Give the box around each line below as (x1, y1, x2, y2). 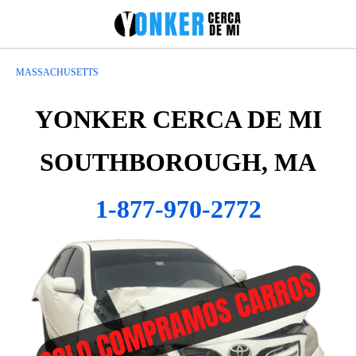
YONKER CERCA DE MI (34, 105, 322, 133)
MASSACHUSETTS (16, 67, 99, 78)
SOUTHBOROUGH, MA (40, 148, 316, 176)
